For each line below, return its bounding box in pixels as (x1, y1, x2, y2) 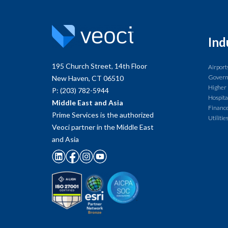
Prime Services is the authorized (52, 110, 154, 119)
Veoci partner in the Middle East (52, 123, 154, 131)
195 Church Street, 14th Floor (52, 62, 147, 70)
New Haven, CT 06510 (52, 74, 124, 82)
